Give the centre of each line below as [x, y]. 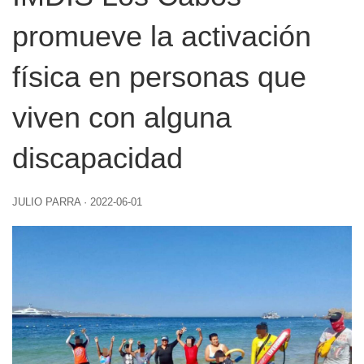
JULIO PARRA [46, 201]
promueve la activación [162, 36]
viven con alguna [122, 117]
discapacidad [97, 158]
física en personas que [159, 76]
